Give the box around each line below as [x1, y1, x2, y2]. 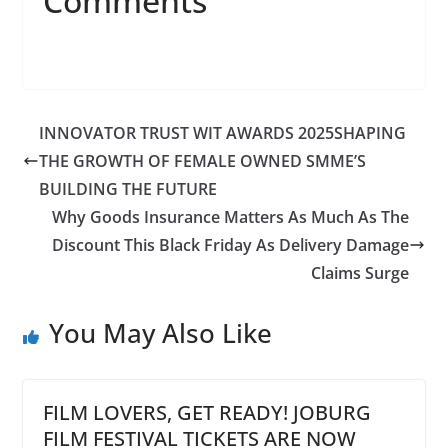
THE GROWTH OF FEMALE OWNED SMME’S [38, 149, 366, 172]
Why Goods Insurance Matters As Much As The [52, 205, 410, 228]
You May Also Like [48, 314, 272, 351]
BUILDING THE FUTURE [38, 177, 217, 200]
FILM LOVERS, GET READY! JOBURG [42, 398, 371, 426]
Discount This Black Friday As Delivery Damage [52, 233, 410, 256]
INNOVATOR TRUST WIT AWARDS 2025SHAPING [38, 121, 406, 144]
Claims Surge [311, 261, 410, 284]
